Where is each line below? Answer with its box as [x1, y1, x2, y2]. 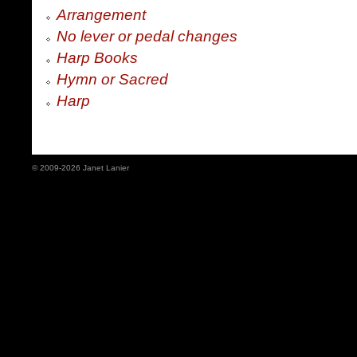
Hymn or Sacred [57, 71, 168, 88]
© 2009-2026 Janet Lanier [32, 163, 129, 172]
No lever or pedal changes [57, 28, 237, 45]
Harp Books [57, 49, 138, 66]
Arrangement [57, 6, 146, 23]
